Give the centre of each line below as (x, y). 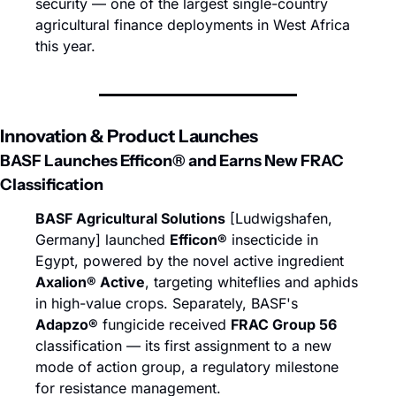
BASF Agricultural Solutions (130, 218)
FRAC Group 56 (284, 324)
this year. (65, 46)
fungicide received (164, 324)
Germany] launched (103, 240)
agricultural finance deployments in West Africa (193, 25)
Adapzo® (67, 324)
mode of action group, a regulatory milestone (187, 367)
